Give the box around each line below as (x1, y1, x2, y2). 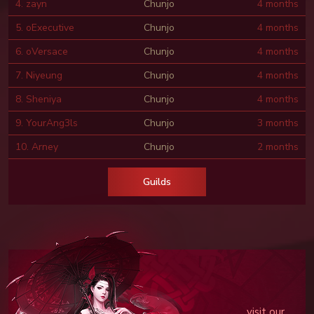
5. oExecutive (15, 20, 74, 34)
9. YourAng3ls (15, 116, 78, 130)
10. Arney (15, 139, 58, 153)
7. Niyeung (15, 68, 62, 82)
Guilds (143, 175, 171, 189)
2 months (257, 139, 299, 153)
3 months (257, 116, 299, 130)
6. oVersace (15, 44, 68, 58)
